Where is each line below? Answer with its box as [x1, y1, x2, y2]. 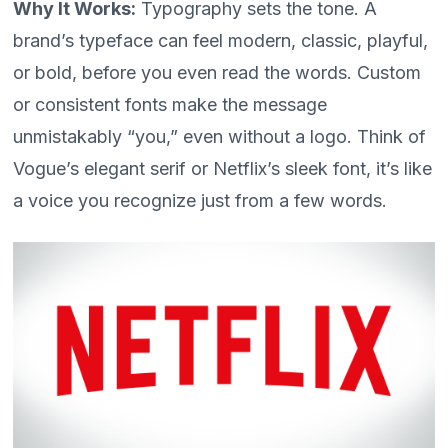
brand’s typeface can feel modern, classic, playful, [13, 30, 429, 52]
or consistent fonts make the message [13, 94, 328, 116]
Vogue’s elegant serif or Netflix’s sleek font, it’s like [13, 158, 433, 180]
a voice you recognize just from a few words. [13, 190, 388, 212]
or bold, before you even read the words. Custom [13, 62, 422, 84]
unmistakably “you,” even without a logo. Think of [13, 126, 427, 148]
